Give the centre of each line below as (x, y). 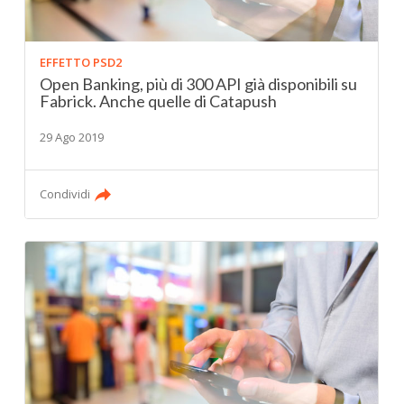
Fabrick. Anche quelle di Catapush (159, 101)
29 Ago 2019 (72, 138)
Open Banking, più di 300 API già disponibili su (199, 84)
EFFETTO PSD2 (81, 63)
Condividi (65, 194)
